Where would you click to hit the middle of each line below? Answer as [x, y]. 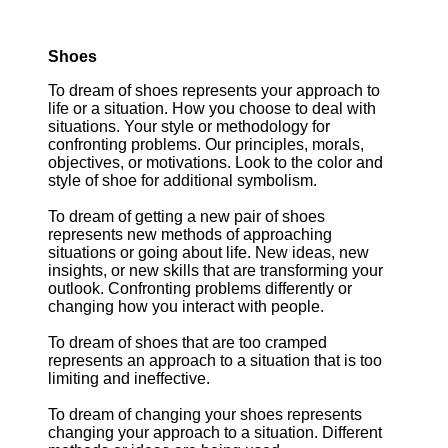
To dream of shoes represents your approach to [214, 90]
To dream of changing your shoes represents [205, 414]
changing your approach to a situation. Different [215, 432]
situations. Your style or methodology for [189, 126]
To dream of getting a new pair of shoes [186, 216]
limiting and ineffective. [129, 378]
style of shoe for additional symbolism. [182, 180]
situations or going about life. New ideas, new [208, 252]
